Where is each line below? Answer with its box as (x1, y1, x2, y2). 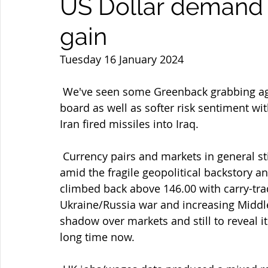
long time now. (60, 230, 135, 244)
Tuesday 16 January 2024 (60, 52, 184, 66)
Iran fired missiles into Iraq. (60, 117, 199, 131)
